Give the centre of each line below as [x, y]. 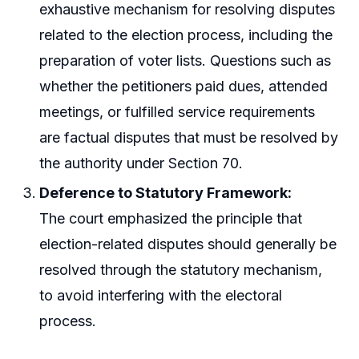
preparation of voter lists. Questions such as [186, 60]
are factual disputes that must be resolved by [189, 137]
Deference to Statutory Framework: [166, 192]
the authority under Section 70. [141, 163]
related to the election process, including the [186, 34]
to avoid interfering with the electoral [161, 295]
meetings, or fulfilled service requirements [177, 111]
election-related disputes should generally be [188, 244]
